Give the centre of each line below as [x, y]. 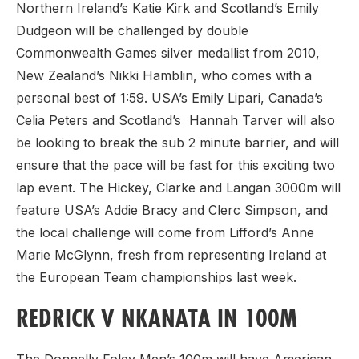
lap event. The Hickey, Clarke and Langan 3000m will [178, 188]
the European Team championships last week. [156, 278]
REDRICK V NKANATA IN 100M [157, 318]
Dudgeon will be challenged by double [132, 31]
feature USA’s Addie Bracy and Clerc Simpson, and [172, 210]
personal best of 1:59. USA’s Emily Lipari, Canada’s [169, 98]
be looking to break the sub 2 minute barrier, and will [177, 143]
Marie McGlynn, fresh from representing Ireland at [171, 255]
